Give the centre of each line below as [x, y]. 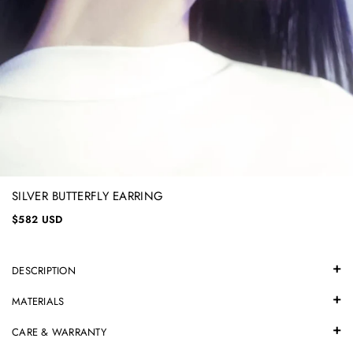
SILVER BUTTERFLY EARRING [88, 196]
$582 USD [37, 219]
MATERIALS [38, 301]
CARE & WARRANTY [59, 332]
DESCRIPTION [44, 271]
